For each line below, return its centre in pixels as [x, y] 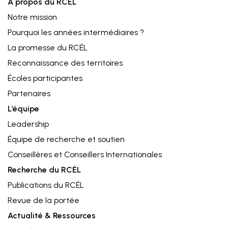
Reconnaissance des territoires [65, 63]
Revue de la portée [44, 200]
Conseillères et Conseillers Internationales [85, 154]
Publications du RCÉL [46, 185]
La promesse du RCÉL [48, 48]
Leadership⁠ [28, 124]
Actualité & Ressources [52, 216]
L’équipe [23, 109]
